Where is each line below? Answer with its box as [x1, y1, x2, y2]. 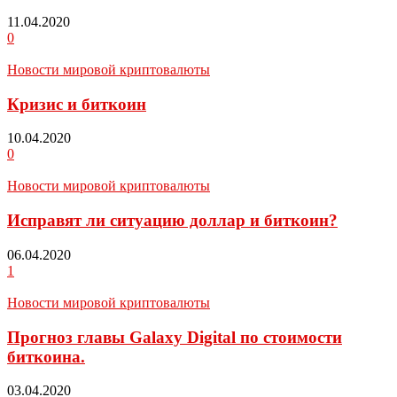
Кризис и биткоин [7, 94, 146, 113]
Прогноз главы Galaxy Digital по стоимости [7, 327, 342, 346]
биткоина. [7, 346, 85, 366]
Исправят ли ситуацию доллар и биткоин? [7, 211, 338, 230]
